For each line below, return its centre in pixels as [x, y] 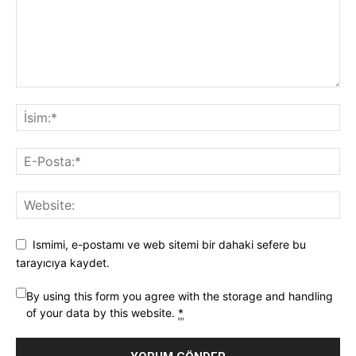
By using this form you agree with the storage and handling [180, 296]
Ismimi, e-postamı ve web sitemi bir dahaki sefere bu [169, 245]
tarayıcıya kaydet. [63, 262]
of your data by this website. [102, 312]
